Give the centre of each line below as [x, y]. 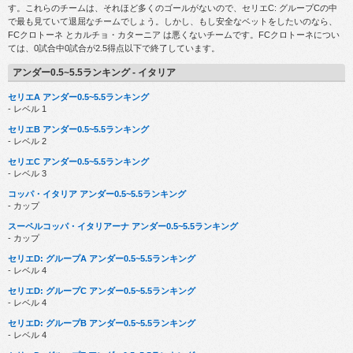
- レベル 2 [27, 141]
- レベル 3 [27, 173]
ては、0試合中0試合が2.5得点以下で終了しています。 [114, 48]
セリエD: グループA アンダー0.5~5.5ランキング [102, 258]
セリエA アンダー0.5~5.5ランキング [78, 97]
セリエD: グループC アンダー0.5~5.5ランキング [102, 290]
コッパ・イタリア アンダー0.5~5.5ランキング [97, 193]
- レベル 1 [27, 108]
